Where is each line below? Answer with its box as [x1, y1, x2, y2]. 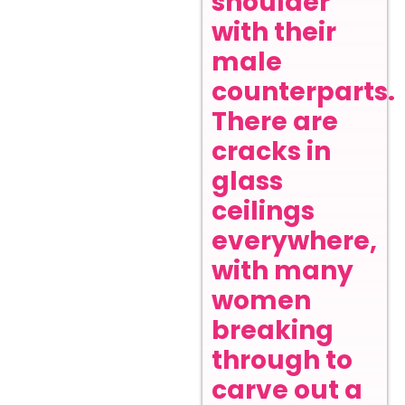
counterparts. [212, 74, 395, 110]
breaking [212, 313, 334, 349]
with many [212, 253, 353, 289]
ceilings [212, 193, 315, 230]
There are [212, 104, 338, 140]
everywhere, [212, 223, 377, 259]
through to [212, 343, 353, 379]
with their [212, 14, 336, 51]
